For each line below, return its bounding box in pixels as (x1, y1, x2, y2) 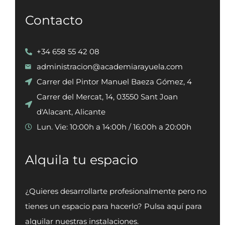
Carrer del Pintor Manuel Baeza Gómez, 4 (36, 77, 192, 86)
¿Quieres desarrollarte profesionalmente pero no (25, 186, 206, 196)
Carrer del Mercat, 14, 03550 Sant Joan (36, 92, 178, 101)
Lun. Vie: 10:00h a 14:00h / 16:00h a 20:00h (36, 122, 191, 132)
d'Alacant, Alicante (36, 107, 105, 117)
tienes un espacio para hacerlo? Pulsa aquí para (25, 201, 202, 211)
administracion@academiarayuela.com (36, 62, 183, 71)
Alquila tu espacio (25, 152, 138, 167)
